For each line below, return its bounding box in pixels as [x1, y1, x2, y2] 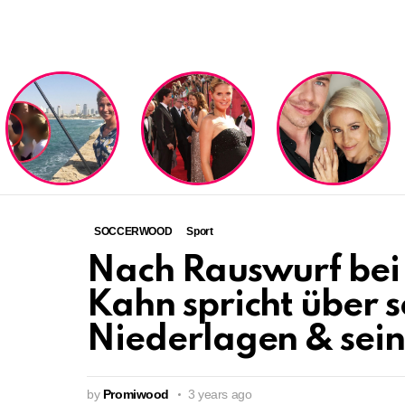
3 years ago [188, 386, 252, 401]
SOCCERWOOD [94, 224, 173, 238]
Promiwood [102, 386, 169, 401]
